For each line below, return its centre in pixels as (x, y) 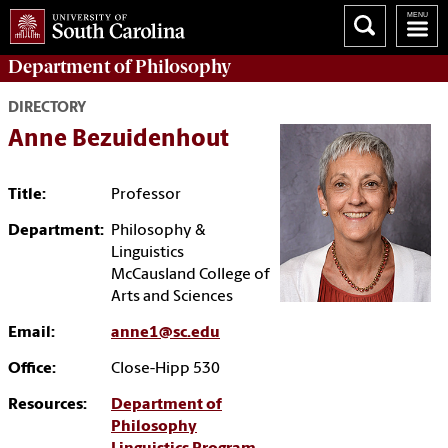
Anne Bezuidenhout (118, 140)
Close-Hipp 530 (165, 369)
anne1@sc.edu (165, 333)
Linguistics (147, 253)
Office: (32, 369)
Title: (27, 195)
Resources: (47, 405)
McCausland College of (190, 275)
